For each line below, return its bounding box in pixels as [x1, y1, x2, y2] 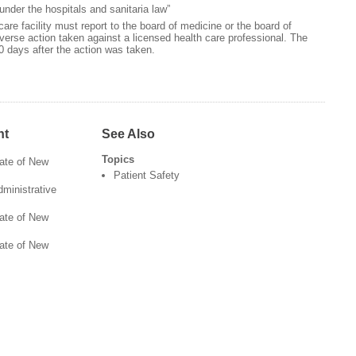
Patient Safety [113, 169, 180, 182]
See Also [101, 126, 155, 141]
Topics [101, 153, 134, 166]
